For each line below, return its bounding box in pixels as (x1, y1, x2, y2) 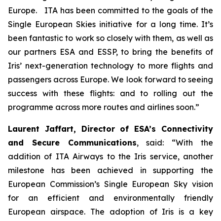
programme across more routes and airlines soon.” (8, 102, 199, 112)
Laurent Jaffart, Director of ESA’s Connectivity (8, 124, 213, 134)
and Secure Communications (8, 138, 137, 147)
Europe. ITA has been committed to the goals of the (8, 5, 213, 15)
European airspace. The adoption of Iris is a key (8, 207, 213, 217)
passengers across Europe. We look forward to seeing (8, 74, 213, 84)
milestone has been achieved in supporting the (8, 165, 213, 175)
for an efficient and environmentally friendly (8, 193, 213, 203)
